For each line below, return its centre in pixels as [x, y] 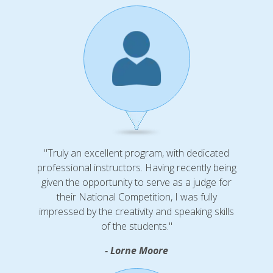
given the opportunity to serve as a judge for [136, 183]
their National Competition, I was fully [136, 197]
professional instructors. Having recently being [136, 168]
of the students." [136, 226]
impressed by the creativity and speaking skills [136, 212]
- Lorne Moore [136, 251]
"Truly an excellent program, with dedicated [136, 153]
